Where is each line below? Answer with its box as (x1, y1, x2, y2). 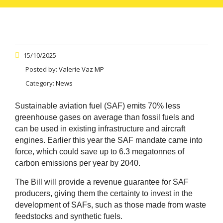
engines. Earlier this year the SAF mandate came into (15, 135, 203, 144)
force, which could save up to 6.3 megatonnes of (15, 147, 184, 156)
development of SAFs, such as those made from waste (15, 200, 206, 209)
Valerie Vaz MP (59, 64, 104, 74)
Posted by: (25, 64, 59, 74)
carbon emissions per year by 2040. (15, 158, 140, 167)
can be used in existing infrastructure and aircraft (15, 124, 185, 133)
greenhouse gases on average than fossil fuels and (15, 112, 195, 121)
